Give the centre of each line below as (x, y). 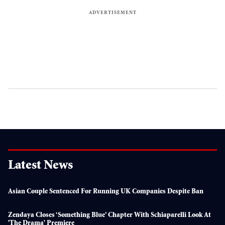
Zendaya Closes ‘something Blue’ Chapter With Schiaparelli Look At (109, 216)
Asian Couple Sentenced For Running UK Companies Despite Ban (106, 192)
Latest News (40, 166)
